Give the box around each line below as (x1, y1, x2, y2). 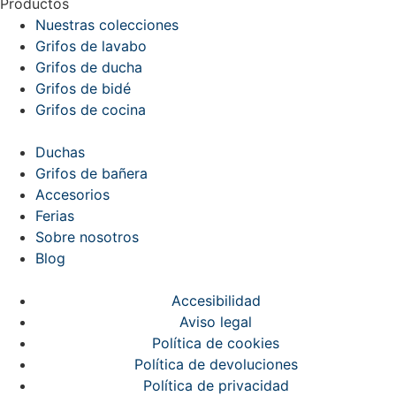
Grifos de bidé (35, 79, 131, 97)
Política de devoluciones (133, 354, 298, 373)
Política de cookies (152, 333, 279, 352)
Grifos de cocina (35, 100, 146, 118)
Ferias (35, 206, 74, 225)
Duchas (35, 142, 85, 161)
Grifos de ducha (35, 57, 142, 76)
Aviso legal (179, 312, 252, 331)
